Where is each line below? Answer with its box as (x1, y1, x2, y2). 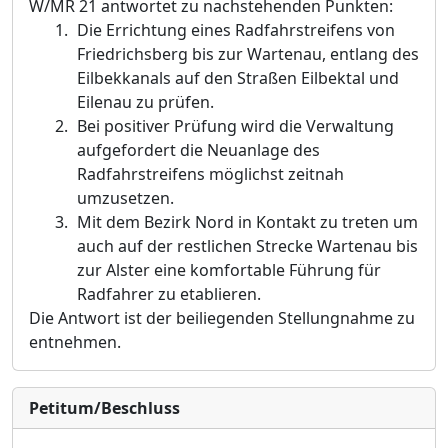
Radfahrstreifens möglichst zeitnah (76, 163, 344, 185)
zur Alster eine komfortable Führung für (76, 259, 381, 281)
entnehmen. (29, 331, 121, 353)
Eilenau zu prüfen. (76, 91, 214, 113)
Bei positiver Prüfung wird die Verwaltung (76, 115, 394, 137)
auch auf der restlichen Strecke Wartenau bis (76, 235, 418, 257)
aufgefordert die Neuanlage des (76, 139, 320, 161)
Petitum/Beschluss (29, 397, 180, 419)
